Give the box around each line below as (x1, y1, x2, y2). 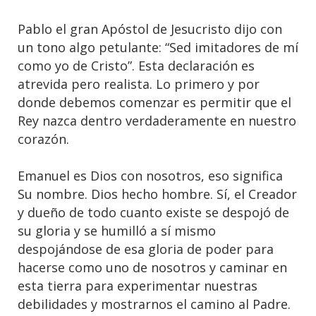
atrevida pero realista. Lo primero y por (18, 75, 260, 92)
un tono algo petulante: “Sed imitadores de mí (18, 39, 298, 56)
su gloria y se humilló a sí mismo (18, 222, 216, 239)
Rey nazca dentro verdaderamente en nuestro (18, 112, 296, 129)
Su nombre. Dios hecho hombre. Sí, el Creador (18, 186, 297, 202)
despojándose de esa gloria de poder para (18, 241, 274, 257)
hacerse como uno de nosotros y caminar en (18, 259, 287, 276)
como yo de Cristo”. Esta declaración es (18, 57, 255, 74)
